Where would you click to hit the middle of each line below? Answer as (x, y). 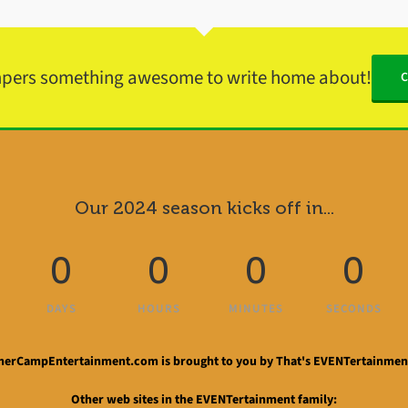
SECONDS (353, 308)
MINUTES (256, 308)
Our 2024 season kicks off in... (204, 208)
